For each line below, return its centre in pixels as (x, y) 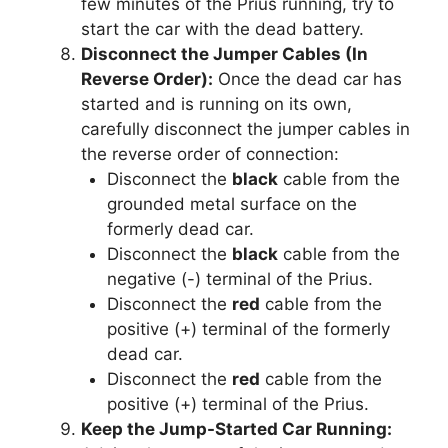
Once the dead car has (307, 78)
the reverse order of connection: (210, 153)
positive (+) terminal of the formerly (248, 328)
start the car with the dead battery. (222, 28)
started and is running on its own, (216, 103)
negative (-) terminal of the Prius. (239, 278)
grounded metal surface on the (231, 203)
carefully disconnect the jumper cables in (245, 128)
